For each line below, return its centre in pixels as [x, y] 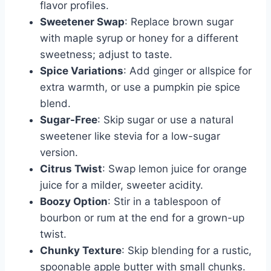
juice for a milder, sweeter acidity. [122, 185]
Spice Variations [82, 70]
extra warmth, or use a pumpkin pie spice [140, 87]
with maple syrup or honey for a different [139, 38]
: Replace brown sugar [179, 21]
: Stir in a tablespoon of [164, 201]
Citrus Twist [71, 168]
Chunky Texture [81, 250]
